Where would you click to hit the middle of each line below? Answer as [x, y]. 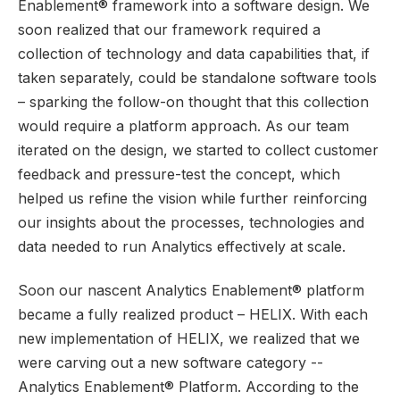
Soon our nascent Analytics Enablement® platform [191, 291]
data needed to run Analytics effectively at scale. [182, 247]
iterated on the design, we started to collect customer [198, 150]
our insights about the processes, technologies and [191, 223]
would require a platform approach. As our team [183, 126]
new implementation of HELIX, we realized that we [189, 339]
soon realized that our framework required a [169, 30]
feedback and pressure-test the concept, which [179, 175]
